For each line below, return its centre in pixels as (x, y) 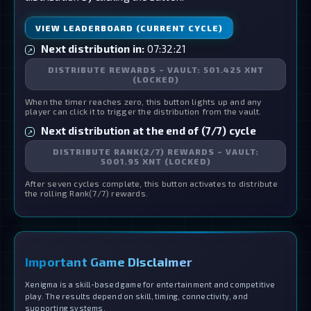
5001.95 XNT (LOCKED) (155, 161)
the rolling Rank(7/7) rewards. (86, 193)
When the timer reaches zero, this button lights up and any (143, 101)
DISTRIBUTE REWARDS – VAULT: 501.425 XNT (155, 69)
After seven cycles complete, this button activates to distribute (151, 183)
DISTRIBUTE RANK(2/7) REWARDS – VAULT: (155, 151)
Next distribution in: (93, 48)
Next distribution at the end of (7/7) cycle (149, 130)
